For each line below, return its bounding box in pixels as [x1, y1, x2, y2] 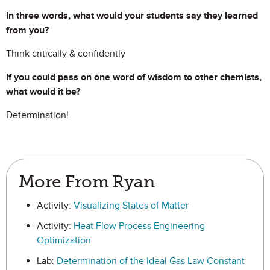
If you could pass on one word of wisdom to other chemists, [6, 71, 262, 83]
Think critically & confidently [6, 48, 125, 60]
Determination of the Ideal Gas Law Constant [57, 255, 245, 267]
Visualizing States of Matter [74, 199, 189, 212]
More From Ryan [19, 172, 155, 192]
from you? [6, 24, 49, 36]
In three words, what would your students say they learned [6, 10, 258, 22]
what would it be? [6, 86, 80, 98]
